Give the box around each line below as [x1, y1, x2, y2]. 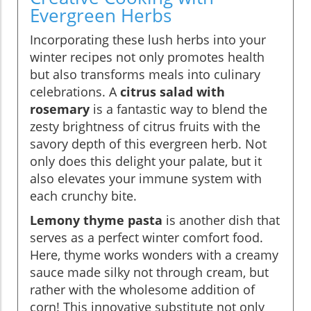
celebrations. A [30, 83, 120, 100]
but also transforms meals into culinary [30, 65, 260, 83]
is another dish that [162, 211, 280, 228]
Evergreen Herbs [30, 2, 171, 28]
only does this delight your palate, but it [30, 152, 262, 169]
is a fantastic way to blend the [90, 100, 267, 117]
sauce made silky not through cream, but [30, 263, 269, 280]
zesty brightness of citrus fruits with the [30, 117, 260, 135]
